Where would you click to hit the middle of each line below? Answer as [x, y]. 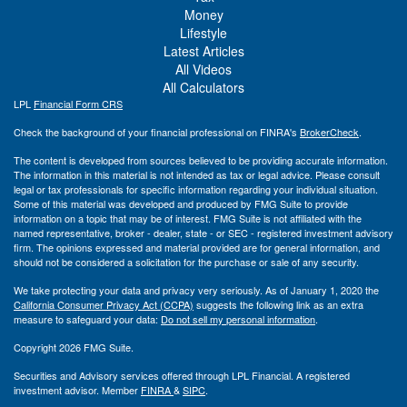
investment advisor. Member [77, 390]
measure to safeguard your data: [87, 319]
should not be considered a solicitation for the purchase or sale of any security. [186, 262]
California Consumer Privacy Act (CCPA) [104, 305]
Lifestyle [203, 33]
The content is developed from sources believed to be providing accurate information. [201, 160]
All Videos [203, 69]
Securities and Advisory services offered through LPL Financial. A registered [182, 376]
